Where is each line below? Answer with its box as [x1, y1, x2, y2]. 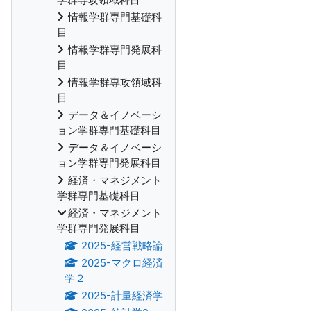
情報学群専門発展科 [68, 43, 162, 56]
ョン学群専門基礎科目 [57, 124, 161, 137]
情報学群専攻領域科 [68, 76, 162, 89]
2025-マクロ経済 [81, 256, 163, 269]
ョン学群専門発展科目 [57, 156, 161, 169]
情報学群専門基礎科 [68, 10, 162, 24]
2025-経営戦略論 [81, 239, 163, 252]
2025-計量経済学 [81, 289, 163, 302]
